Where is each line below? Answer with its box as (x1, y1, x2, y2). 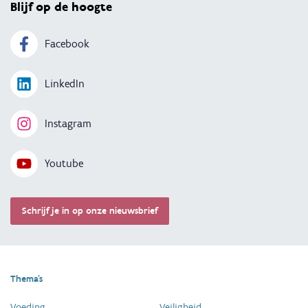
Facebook (45, 36, 89, 50)
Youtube (45, 156, 83, 170)
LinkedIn (45, 76, 85, 90)
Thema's (10, 272, 43, 285)
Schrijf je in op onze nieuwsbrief (21, 204, 157, 217)
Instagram (45, 116, 91, 130)
